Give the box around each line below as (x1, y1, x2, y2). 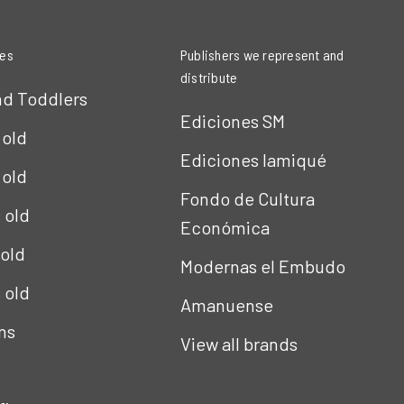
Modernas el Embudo (179, 255, 345, 277)
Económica (179, 216, 270, 238)
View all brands (179, 333, 298, 354)
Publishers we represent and (179, 46, 344, 63)
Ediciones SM (179, 110, 285, 132)
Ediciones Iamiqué (179, 149, 326, 170)
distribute (179, 69, 238, 86)
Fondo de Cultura (179, 188, 315, 209)
